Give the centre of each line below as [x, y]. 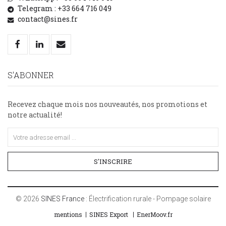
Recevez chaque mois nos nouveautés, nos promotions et [107, 104]
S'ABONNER [31, 75]
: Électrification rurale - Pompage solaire [147, 199]
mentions [68, 215]
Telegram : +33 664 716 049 [65, 9]
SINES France [62, 199]
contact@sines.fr [48, 19]
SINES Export [108, 215]
